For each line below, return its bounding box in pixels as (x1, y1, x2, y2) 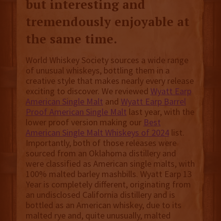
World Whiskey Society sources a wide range (25, 54, 188, 66)
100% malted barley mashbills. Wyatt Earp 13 (25, 168, 192, 180)
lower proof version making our (25, 116, 144, 128)
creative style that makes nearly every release (25, 75, 194, 87)
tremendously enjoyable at (25, 13, 189, 30)
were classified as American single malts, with (25, 158, 195, 170)
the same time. (25, 31, 117, 47)
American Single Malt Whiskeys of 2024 (25, 127, 169, 139)
